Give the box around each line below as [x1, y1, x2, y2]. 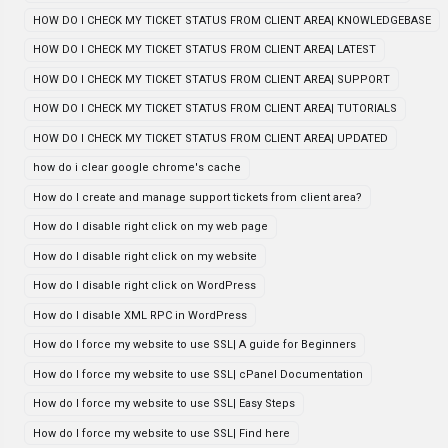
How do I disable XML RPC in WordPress [33, 308, 247, 322]
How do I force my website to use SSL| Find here [33, 426, 290, 440]
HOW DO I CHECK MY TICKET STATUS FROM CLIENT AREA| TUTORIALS [33, 102, 397, 115]
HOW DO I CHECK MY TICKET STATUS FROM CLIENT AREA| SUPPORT [33, 72, 390, 86]
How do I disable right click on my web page [33, 220, 268, 233]
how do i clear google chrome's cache [33, 161, 241, 174]
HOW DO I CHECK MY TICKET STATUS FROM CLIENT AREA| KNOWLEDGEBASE [33, 13, 431, 27]
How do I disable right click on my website [33, 249, 257, 263]
